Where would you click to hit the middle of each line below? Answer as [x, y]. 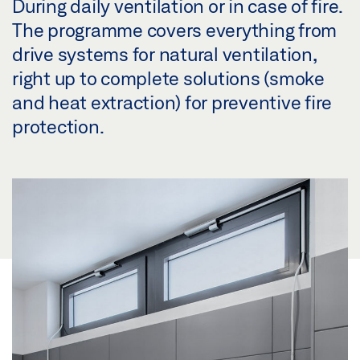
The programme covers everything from [174, 29]
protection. [58, 126]
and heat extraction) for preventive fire [172, 102]
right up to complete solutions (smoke [168, 78]
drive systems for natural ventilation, [164, 53]
